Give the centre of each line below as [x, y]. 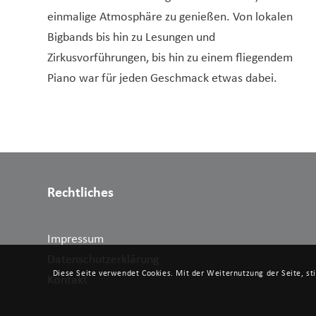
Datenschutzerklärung [103, 260]
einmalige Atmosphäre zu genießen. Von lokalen [170, 17]
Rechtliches [80, 193]
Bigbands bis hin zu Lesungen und [131, 37]
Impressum [75, 239]
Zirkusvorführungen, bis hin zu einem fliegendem [170, 58]
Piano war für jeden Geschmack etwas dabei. [162, 78]
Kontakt [67, 280]
